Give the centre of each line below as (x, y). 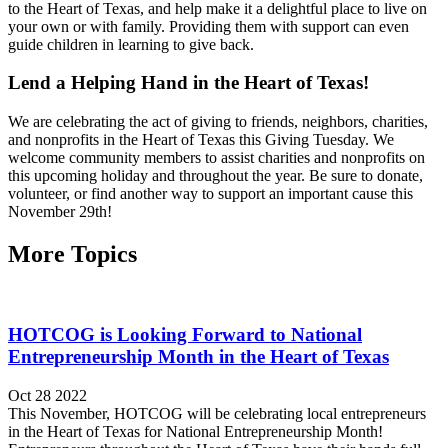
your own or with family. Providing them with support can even (208, 26)
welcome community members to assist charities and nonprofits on (216, 157)
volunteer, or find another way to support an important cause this (210, 193)
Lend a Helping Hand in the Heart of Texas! (188, 83)
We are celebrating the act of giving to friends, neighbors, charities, (218, 121)
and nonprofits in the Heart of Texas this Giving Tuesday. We (201, 139)
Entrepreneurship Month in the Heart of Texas (198, 357)
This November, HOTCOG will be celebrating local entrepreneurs (217, 414)
